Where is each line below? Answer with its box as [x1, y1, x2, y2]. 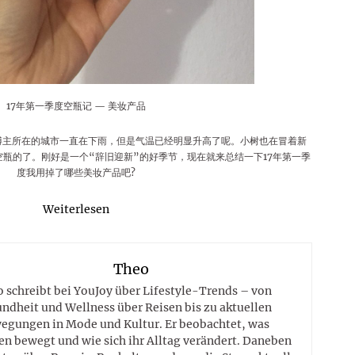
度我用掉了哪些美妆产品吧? [16, 166, 136, 179]
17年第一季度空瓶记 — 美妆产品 [6, 100, 146, 113]
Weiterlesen [42, 202, 109, 217]
